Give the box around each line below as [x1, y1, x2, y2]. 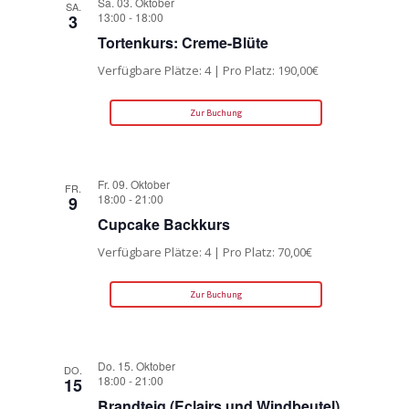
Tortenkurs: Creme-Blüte [98, 32, 269, 54]
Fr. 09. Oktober [98, 176, 171, 193]
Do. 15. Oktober [98, 358, 176, 374]
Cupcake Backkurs [98, 214, 231, 236]
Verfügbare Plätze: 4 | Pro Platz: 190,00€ [98, 62, 320, 79]
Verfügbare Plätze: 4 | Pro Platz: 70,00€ [98, 244, 313, 261]
